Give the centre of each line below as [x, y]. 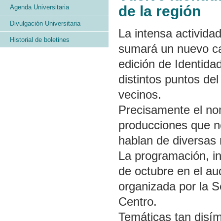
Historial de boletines [40, 40]
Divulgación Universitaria [45, 23]
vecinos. [140, 94]
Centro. [138, 202]
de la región [160, 11]
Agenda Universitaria [39, 7]
